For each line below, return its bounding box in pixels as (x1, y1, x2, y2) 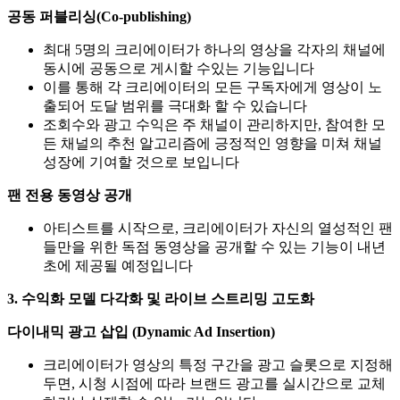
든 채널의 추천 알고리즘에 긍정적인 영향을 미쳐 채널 (43, 135, 382, 151)
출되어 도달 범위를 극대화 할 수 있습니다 (43, 97, 307, 113)
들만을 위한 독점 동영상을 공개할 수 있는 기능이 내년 (43, 238, 386, 254)
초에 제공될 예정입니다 (43, 257, 193, 273)
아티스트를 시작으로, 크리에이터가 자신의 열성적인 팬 (43, 220, 393, 236)
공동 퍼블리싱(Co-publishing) (7, 8, 191, 24)
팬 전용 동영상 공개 (7, 187, 132, 203)
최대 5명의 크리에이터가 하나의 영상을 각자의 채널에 (43, 41, 386, 57)
